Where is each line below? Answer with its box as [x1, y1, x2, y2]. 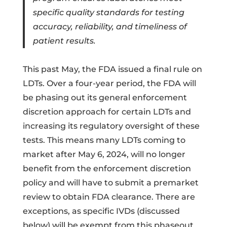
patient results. [32, 35, 96, 46]
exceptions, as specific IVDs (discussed [22, 206, 180, 216]
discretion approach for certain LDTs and [22, 106, 191, 117]
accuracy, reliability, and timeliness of [32, 21, 187, 31]
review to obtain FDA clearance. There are [22, 192, 195, 202]
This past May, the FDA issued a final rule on [22, 64, 202, 74]
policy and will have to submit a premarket [22, 177, 199, 187]
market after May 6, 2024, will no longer [22, 149, 185, 159]
